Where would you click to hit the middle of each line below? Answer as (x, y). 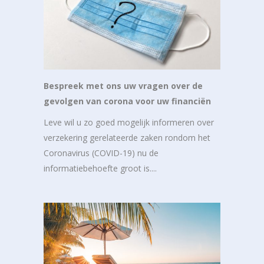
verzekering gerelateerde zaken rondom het (127, 137)
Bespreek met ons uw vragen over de (123, 85)
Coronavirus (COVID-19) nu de (101, 153)
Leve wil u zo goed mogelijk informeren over (129, 122)
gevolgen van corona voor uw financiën (127, 101)
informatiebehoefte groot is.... (100, 168)
